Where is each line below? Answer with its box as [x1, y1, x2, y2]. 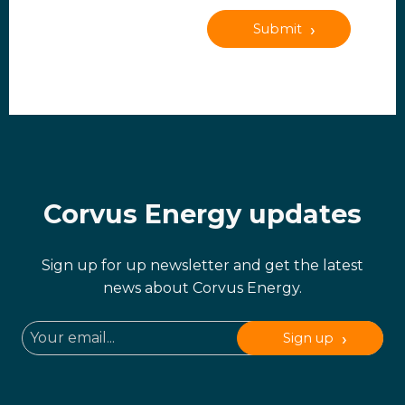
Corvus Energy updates [43, 197, 362, 230]
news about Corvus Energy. [103, 278, 302, 297]
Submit [253, 20, 302, 37]
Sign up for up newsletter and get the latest [42, 256, 363, 274]
